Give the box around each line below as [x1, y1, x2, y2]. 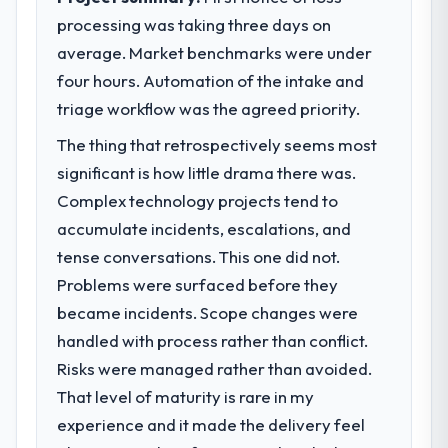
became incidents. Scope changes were [57, 301, 359, 323]
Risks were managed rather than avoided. [57, 357, 373, 379]
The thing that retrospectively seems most [57, 133, 378, 155]
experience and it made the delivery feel [57, 413, 366, 435]
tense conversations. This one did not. [57, 245, 341, 267]
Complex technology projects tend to [57, 189, 339, 211]
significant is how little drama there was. [57, 161, 357, 183]
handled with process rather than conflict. [57, 329, 369, 351]
